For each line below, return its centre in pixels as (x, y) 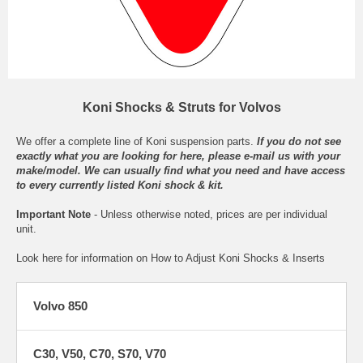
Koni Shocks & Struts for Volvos (181, 108)
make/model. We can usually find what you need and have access (181, 171)
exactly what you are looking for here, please (130, 156)
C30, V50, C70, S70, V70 (100, 354)
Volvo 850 (60, 306)
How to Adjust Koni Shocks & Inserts (238, 258)
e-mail (259, 156)
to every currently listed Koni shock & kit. (120, 186)
